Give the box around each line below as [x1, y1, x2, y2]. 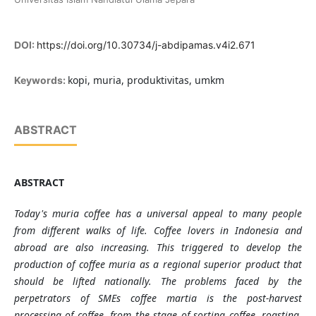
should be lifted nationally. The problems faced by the [13, 274, 303, 288]
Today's [13, 207, 53, 221]
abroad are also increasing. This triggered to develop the [13, 241, 303, 255]
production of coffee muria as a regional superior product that [13, 257, 303, 272]
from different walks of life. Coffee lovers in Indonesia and [13, 224, 303, 238]
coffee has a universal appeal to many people [84, 207, 303, 221]
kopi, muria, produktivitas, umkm [67, 73, 224, 87]
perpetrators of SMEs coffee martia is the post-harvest [13, 291, 303, 305]
